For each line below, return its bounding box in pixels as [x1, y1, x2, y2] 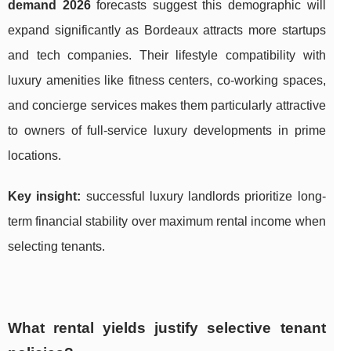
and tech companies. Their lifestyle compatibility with [8, 48, 326, 62]
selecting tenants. [8, 239, 105, 253]
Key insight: [8, 189, 81, 203]
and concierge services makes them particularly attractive [8, 98, 326, 112]
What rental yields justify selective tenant [8, 319, 326, 336]
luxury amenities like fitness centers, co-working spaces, [8, 73, 326, 87]
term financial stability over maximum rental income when [8, 214, 326, 228]
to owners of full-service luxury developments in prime [8, 123, 326, 137]
